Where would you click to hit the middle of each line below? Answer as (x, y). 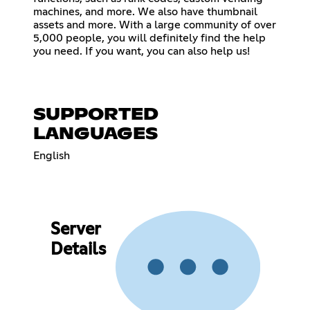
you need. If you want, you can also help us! (142, 51)
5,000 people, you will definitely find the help (149, 38)
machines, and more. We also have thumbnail (145, 11)
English (52, 155)
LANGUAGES (95, 134)
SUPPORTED (96, 115)
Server (75, 230)
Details (78, 250)
